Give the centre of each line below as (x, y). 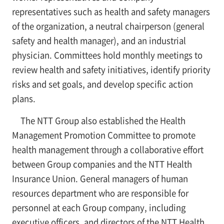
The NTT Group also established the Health (103, 121)
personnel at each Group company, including (98, 208)
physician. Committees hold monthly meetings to (107, 55)
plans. (23, 99)
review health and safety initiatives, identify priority (111, 70)
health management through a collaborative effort (107, 150)
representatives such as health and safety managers (111, 12)
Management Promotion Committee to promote (103, 135)
